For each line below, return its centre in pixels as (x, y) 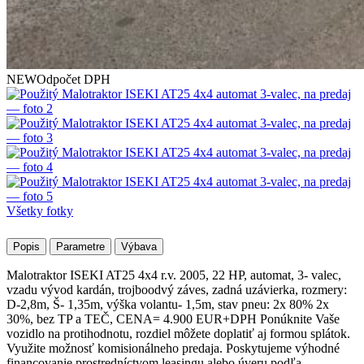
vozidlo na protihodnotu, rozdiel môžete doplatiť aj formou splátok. (178, 334)
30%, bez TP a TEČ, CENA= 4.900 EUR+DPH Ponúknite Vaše (173, 319)
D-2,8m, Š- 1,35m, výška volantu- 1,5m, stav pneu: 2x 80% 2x (168, 305)
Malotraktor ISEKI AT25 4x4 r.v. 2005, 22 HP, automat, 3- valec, (174, 275)
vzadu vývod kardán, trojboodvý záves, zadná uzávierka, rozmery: (177, 290)
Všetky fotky (40, 211)
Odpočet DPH (74, 80)
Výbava (139, 247)
